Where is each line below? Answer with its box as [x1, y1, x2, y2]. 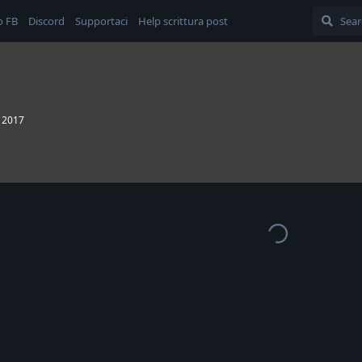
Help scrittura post [138, 14, 228, 28]
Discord [28, 14, 65, 28]
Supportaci [75, 14, 128, 28]
